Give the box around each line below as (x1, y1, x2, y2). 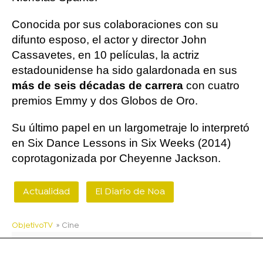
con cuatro (183, 79, 240, 92)
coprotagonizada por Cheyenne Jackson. (12, 151, 221, 164)
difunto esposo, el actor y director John (12, 33, 207, 46)
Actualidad (23, 186, 70, 198)
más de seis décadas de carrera (12, 79, 183, 92)
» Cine (56, 220, 79, 231)
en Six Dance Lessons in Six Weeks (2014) (12, 136, 231, 149)
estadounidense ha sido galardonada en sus (12, 63, 237, 76)
